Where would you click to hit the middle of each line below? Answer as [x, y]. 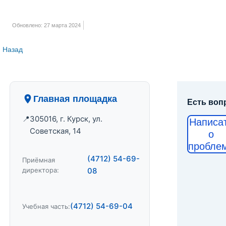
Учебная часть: [46, 206]
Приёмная [39, 160]
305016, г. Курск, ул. [66, 119]
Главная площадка [75, 99]
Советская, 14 [55, 131]
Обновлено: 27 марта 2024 [46, 25]
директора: [41, 170]
